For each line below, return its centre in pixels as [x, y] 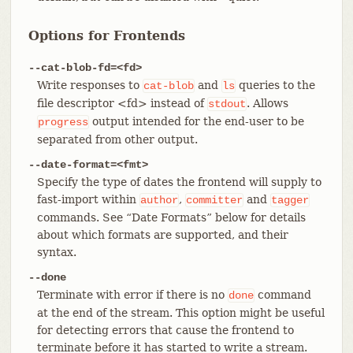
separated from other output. [117, 139]
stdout [227, 104]
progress [63, 122]
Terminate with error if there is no [132, 294]
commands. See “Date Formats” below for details [171, 217]
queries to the [275, 85]
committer [214, 200]
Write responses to [89, 85]
